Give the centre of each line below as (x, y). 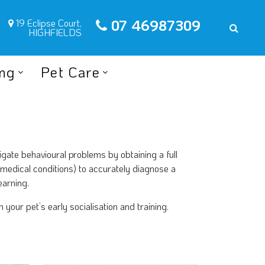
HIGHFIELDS (55, 32)
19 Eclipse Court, (49, 23)
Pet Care (70, 72)
